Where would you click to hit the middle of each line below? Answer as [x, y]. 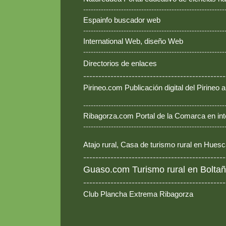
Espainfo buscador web [122, 20]
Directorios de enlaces [120, 64]
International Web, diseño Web [133, 41]
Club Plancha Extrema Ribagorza [138, 194]
